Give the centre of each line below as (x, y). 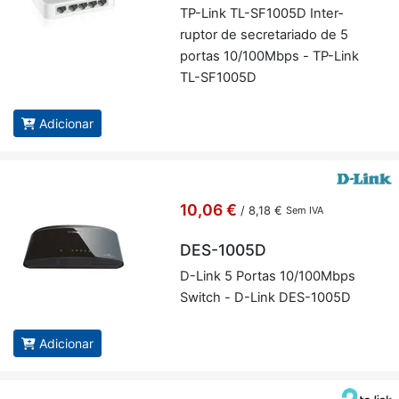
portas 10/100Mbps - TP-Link (269, 57)
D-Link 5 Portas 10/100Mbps (267, 277)
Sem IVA (304, 211)
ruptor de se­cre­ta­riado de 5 (264, 35)
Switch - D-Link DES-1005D (265, 298)
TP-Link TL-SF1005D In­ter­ (261, 14)
